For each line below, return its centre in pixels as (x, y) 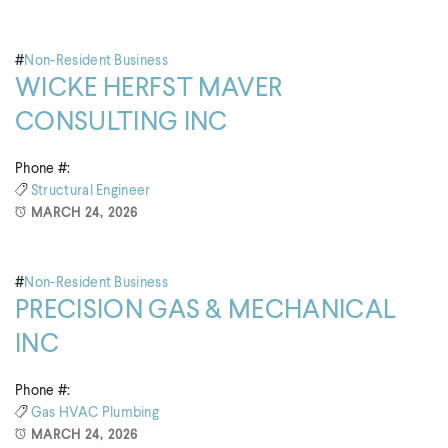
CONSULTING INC (121, 123)
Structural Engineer (90, 190)
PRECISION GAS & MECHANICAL (206, 311)
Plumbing (130, 412)
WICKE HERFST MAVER (149, 89)
